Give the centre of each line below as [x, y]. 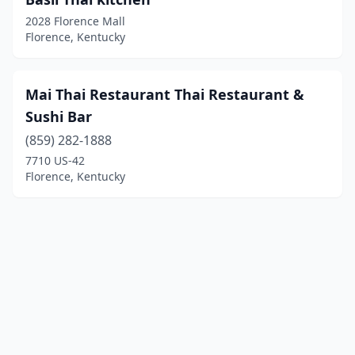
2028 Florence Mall [75, 21]
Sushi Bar [59, 116]
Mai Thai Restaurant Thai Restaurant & [165, 94]
